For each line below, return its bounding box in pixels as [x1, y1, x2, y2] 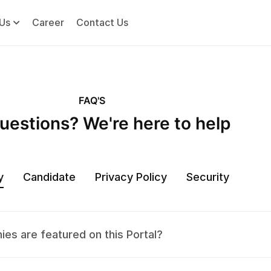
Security [186, 171, 229, 183]
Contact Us [76, 16, 128, 28]
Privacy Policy [95, 171, 167, 183]
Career [32, 16, 64, 28]
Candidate [23, 171, 76, 183]
